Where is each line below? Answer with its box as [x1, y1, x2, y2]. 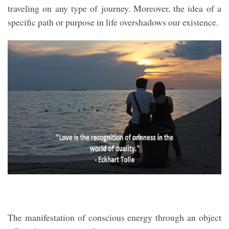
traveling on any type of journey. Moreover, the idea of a [8, 2, 221, 15]
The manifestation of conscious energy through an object [8, 211, 221, 223]
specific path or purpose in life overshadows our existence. [8, 16, 218, 29]
